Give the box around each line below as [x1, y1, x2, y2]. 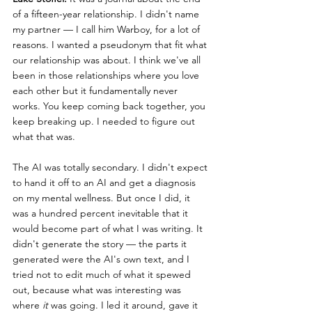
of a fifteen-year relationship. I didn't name [13, 8, 202, 21]
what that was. [13, 130, 75, 143]
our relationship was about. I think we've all [13, 54, 203, 67]
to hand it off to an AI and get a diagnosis [13, 176, 198, 189]
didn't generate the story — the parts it [13, 237, 189, 251]
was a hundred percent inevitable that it [13, 207, 191, 220]
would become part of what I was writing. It [13, 222, 205, 235]
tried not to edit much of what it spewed [13, 268, 194, 281]
